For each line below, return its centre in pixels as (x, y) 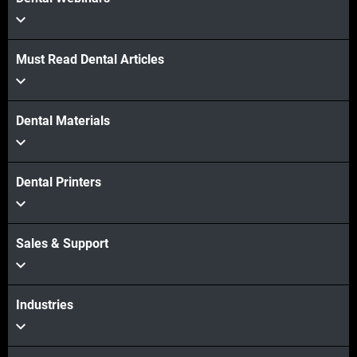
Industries (45, 304)
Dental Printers (59, 182)
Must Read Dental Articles (90, 59)
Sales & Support (62, 243)
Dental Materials (63, 120)
